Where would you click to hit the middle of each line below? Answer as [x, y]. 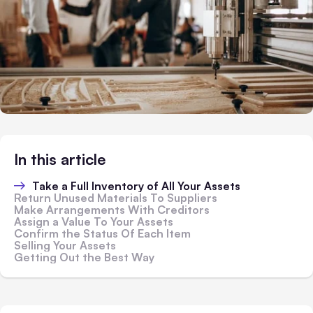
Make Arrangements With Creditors [112, 209]
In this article [60, 159]
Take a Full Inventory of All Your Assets [136, 185]
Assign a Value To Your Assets [94, 221]
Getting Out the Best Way [84, 257]
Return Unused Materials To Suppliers [116, 197]
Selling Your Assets [65, 245]
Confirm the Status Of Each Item [102, 233]
